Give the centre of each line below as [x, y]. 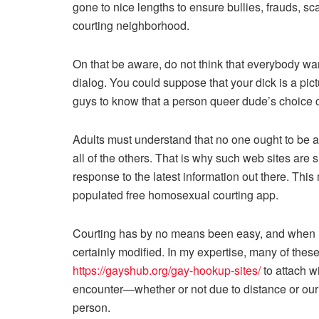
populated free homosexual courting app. [176, 194]
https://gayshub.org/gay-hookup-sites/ [167, 270]
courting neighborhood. [131, 25]
